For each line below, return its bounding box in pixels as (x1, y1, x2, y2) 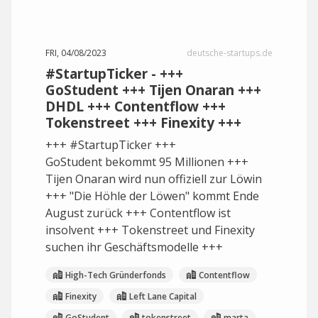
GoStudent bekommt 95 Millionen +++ (45, 154, 248, 170)
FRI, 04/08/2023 (45, 47, 106, 59)
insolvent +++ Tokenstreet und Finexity (45, 222, 255, 238)
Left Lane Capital (129, 290, 197, 302)
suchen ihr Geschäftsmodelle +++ (45, 239, 223, 255)
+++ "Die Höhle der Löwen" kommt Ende (45, 188, 259, 204)
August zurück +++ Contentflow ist (45, 205, 231, 221)
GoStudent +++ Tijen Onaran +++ (45, 80, 261, 99)
